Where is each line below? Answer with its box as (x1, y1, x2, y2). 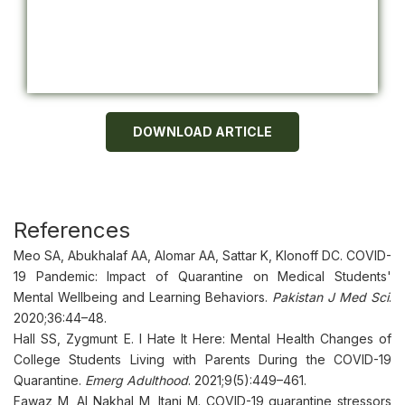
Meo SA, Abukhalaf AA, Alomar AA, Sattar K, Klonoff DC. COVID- (14, 248, 391, 263)
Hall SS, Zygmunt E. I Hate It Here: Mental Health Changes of (14, 331, 391, 346)
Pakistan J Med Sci (272, 289, 389, 305)
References (14, 217, 130, 243)
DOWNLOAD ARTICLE (133, 124, 272, 139)
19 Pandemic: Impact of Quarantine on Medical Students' (14, 268, 391, 284)
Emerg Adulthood (85, 372, 188, 388)
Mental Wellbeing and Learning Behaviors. (14, 289, 272, 305)
